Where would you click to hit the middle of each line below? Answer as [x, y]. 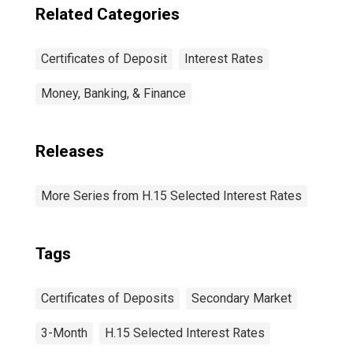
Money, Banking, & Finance [113, 93]
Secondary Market [242, 298]
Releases [70, 151]
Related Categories [108, 14]
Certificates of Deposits [108, 298]
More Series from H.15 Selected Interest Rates [171, 196]
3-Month [64, 333]
